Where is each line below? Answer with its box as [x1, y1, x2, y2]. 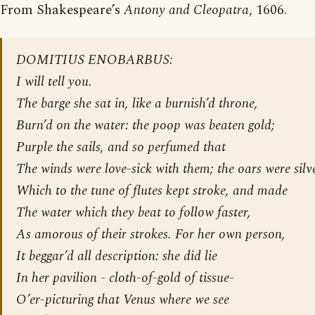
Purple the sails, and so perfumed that [16, 137, 226, 158]
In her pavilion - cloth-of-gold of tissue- [16, 268, 234, 289]
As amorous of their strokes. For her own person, [16, 224, 285, 245]
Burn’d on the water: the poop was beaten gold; [16, 115, 275, 136]
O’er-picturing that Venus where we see [16, 290, 229, 311]
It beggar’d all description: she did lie [16, 246, 217, 267]
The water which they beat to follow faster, [16, 202, 251, 224]
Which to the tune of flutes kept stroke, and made [16, 181, 288, 202]
